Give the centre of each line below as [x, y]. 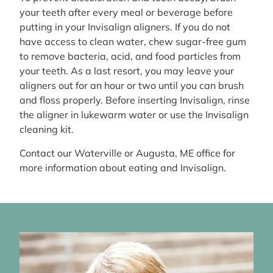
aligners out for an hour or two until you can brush [132, 86]
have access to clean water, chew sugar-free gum [133, 42]
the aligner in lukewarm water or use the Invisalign [134, 115]
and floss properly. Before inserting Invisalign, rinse [135, 100]
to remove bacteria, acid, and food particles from [130, 56]
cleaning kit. [47, 129]
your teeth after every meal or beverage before [126, 12]
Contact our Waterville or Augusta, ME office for [127, 153]
